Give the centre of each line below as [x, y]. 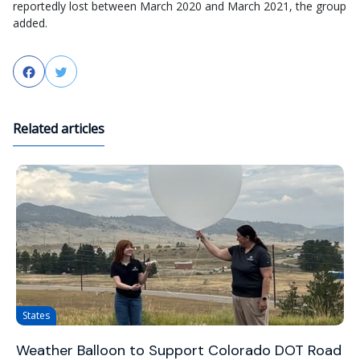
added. [30, 22]
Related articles [59, 128]
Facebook [66, 72]
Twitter [91, 72]
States [36, 315]
